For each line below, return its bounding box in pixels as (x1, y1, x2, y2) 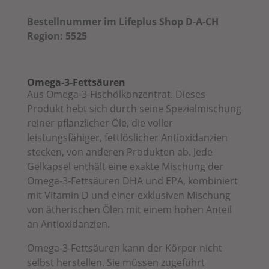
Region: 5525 (26, 29, 87, 43)
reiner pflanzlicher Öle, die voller (26, 116, 173, 130)
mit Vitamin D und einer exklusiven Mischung (26, 188, 231, 202)
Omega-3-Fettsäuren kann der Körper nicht (26, 241, 222, 255)
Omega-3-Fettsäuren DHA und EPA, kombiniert (26, 174, 238, 187)
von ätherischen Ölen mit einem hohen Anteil (26, 202, 232, 216)
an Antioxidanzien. (26, 217, 110, 231)
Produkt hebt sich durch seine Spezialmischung (26, 101, 241, 115)
